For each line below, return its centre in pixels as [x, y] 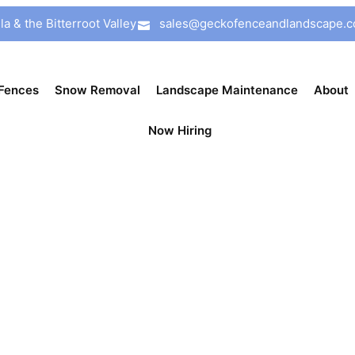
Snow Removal [97, 90]
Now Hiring [179, 130]
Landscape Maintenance [227, 90]
